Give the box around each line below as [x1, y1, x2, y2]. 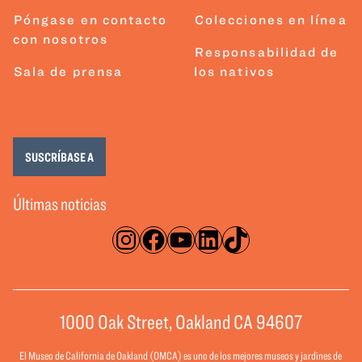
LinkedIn [195, 224, 296, 255]
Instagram [112, 224, 230, 255]
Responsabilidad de [195, 44, 339, 59]
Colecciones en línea [195, 11, 347, 27]
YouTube [167, 224, 270, 255]
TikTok [222, 224, 301, 255]
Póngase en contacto [14, 11, 168, 27]
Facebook [140, 224, 252, 255]
